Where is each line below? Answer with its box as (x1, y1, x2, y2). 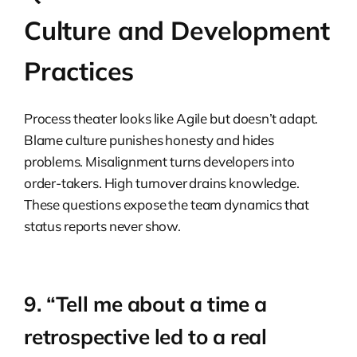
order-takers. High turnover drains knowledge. (24, 175, 300, 192)
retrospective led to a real (24, 324, 267, 351)
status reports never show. (24, 218, 181, 235)
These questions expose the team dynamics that (24, 196, 310, 214)
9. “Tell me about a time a (24, 291, 267, 318)
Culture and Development (24, 14, 331, 47)
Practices (24, 55, 135, 88)
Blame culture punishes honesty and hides (24, 131, 274, 149)
